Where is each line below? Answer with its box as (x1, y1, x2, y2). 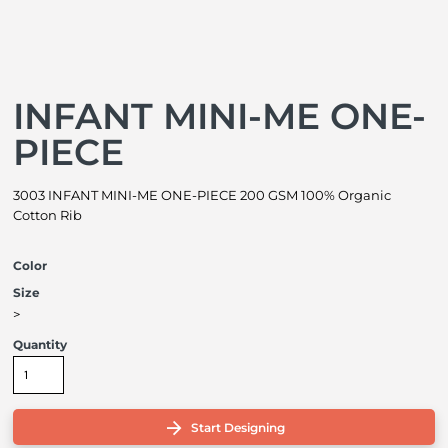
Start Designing (190, 420, 285, 436)
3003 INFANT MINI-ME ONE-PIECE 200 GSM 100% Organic (13, 187, 391, 203)
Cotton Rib (13, 207, 82, 223)
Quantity (13, 337, 67, 352)
